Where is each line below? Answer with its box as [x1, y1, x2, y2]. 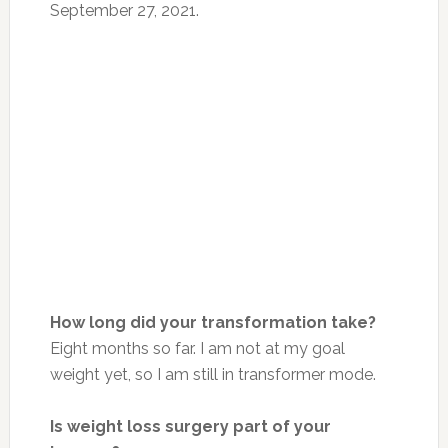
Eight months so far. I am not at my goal [49, 338, 345, 358]
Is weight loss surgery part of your [49, 416, 331, 436]
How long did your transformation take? [49, 312, 376, 332]
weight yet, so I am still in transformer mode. [49, 364, 376, 384]
